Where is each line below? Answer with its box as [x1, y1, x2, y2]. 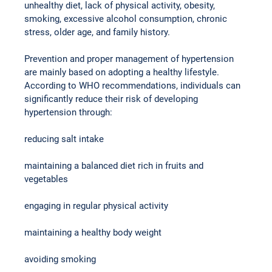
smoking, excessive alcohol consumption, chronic [24, 13, 230, 25]
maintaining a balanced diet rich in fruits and [24, 160, 206, 172]
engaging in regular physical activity [24, 200, 169, 212]
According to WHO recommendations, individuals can [24, 80, 243, 92]
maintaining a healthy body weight [24, 227, 162, 239]
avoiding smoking [24, 254, 97, 265]
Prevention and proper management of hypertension [24, 53, 237, 65]
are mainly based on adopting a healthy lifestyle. [24, 67, 222, 78]
